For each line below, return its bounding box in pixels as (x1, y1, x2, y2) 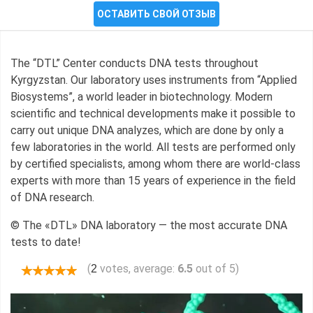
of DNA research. (10, 190, 94, 204)
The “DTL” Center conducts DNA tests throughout (10, 56, 259, 70)
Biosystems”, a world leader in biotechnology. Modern (10, 89, 272, 103)
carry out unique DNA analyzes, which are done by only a (10, 123, 284, 137)
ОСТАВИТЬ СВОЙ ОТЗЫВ (97, 8, 216, 20)
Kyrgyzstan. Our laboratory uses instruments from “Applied (10, 73, 297, 87)
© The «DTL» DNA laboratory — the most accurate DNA (10, 218, 287, 232)
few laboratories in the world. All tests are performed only (10, 140, 296, 154)
